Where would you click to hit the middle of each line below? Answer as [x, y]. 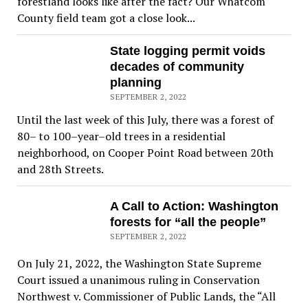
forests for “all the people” [188, 222]
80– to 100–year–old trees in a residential [121, 136]
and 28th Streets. [60, 169]
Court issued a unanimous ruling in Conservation [138, 279]
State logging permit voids [188, 51]
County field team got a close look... [106, 18]
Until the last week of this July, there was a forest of [145, 120]
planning [136, 83]
